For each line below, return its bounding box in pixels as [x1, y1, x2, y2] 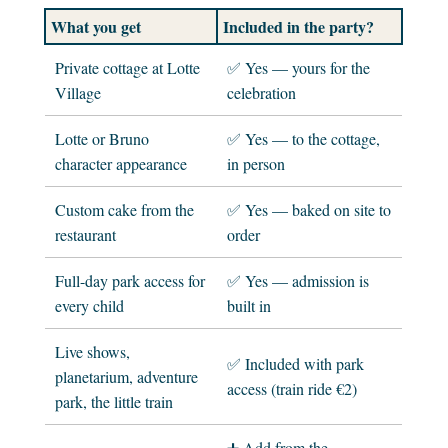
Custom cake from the [55, 198, 195, 220]
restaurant [55, 223, 117, 245]
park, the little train [55, 390, 174, 412]
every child [55, 294, 125, 316]
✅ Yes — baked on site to [227, 198, 392, 220]
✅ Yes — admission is [227, 269, 370, 291]
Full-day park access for [55, 269, 206, 291]
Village [55, 81, 102, 103]
